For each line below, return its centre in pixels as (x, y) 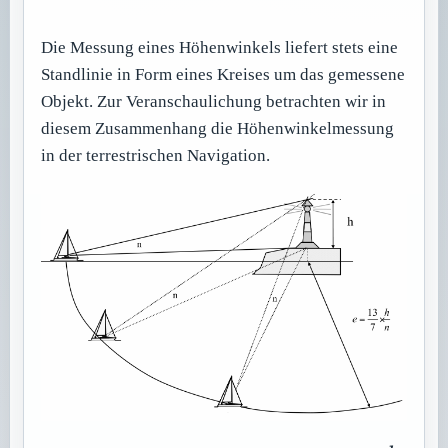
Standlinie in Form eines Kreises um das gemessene (223, 74)
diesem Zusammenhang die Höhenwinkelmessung (218, 128)
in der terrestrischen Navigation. (156, 155)
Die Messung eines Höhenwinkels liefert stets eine (220, 47)
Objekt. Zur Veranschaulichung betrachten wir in (214, 101)
